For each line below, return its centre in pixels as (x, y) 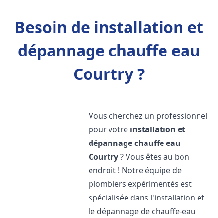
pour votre (109, 129)
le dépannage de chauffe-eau (142, 211)
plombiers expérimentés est (140, 184)
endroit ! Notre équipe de (135, 170)
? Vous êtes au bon (154, 157)
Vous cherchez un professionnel (148, 116)
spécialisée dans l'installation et (147, 198)
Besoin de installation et (109, 27)
